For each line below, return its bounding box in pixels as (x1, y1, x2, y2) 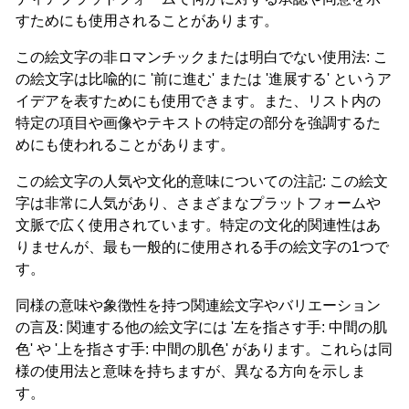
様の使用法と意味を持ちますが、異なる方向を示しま (16, 362, 366, 379)
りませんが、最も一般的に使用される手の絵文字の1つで (16, 238, 389, 255)
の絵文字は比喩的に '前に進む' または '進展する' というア (16, 70, 392, 87)
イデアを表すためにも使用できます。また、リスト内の (16, 92, 381, 109)
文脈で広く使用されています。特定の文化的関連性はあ (16, 216, 381, 233)
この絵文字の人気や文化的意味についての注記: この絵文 (16, 173, 388, 189)
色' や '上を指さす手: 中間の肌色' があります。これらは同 (16, 341, 393, 357)
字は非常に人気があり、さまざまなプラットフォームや (16, 194, 381, 211)
